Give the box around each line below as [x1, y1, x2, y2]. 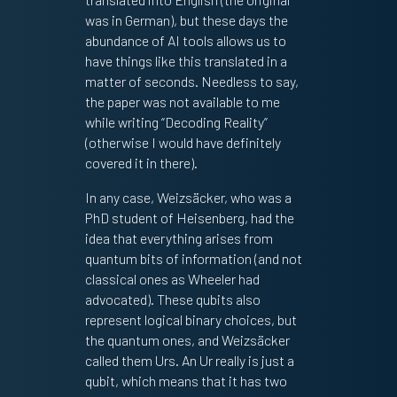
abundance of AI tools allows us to [84, 32, 286, 50]
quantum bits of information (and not [84, 250, 302, 268]
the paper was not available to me [84, 93, 280, 111]
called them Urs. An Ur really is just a [84, 352, 294, 370]
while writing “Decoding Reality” [84, 113, 268, 131]
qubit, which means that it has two [84, 372, 287, 390]
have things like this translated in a [84, 52, 287, 70]
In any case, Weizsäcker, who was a [84, 189, 292, 206]
